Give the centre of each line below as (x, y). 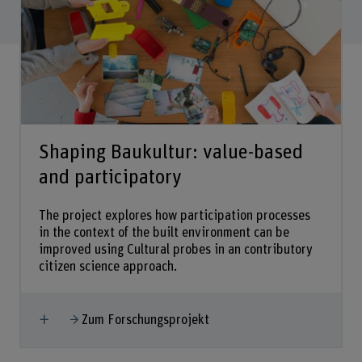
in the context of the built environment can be (164, 232)
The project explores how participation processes (174, 215)
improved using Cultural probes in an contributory (175, 249)
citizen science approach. (107, 266)
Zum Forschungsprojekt (146, 320)
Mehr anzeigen (90, 317)
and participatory (110, 178)
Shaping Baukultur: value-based (170, 153)
